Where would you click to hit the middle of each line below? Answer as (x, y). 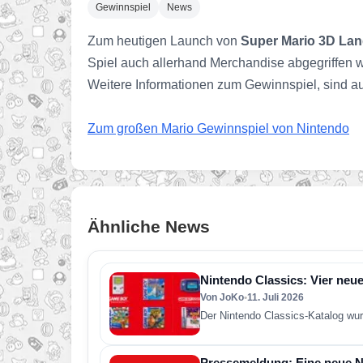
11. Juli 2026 (275, 297)
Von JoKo (222, 297)
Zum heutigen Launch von (164, 41)
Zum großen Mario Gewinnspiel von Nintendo (218, 128)
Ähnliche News (149, 226)
